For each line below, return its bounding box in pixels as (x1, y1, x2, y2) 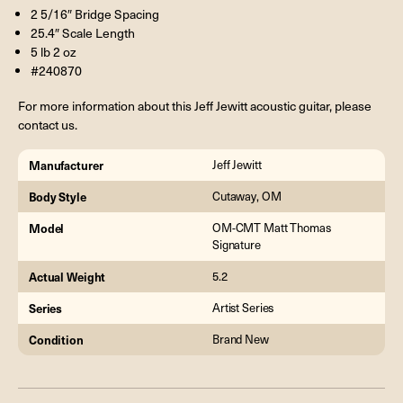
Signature (212, 237, 261, 254)
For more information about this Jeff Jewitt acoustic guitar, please (18, 96, 372, 114)
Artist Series (212, 300, 274, 317)
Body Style (29, 188, 86, 206)
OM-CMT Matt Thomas (212, 219, 331, 237)
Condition (29, 331, 84, 349)
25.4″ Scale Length (30, 23, 135, 41)
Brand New (212, 331, 269, 348)
